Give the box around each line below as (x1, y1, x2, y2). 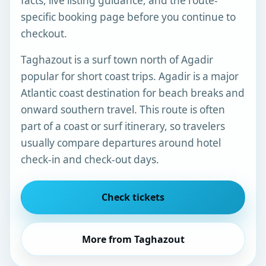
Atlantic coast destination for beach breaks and (21, 85, 245, 100)
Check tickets (102, 191, 164, 204)
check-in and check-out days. (21, 152, 160, 166)
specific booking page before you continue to (21, 10, 236, 24)
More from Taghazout (81, 232, 185, 246)
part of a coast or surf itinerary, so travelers (21, 119, 226, 133)
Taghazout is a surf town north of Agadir (21, 52, 214, 66)
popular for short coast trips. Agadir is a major (21, 69, 239, 83)
